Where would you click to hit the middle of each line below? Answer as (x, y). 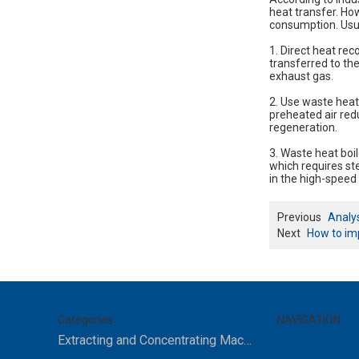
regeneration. (303, 127)
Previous (299, 217)
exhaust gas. (301, 76)
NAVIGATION (309, 320)
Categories (85, 320)
